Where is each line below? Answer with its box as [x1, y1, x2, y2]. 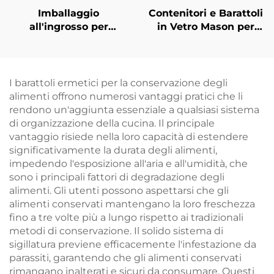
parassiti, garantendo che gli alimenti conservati [9, 252, 242, 264]
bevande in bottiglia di [10, 34, 127, 46]
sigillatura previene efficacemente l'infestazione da [9, 239, 256, 250]
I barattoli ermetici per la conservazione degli [9, 77, 228, 89]
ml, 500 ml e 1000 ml [15, 61, 122, 73]
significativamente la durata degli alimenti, [9, 144, 217, 156]
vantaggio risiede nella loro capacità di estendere [9, 131, 248, 143]
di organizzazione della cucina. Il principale [9, 117, 215, 129]
